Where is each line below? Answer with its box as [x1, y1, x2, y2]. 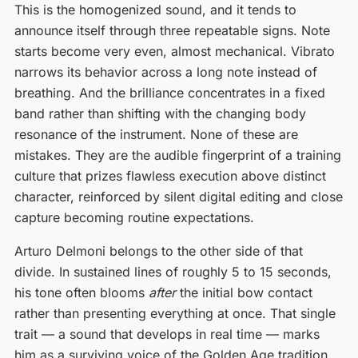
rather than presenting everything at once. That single [14, 304, 336, 321]
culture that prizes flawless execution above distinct [14, 167, 326, 184]
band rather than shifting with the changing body [14, 105, 306, 121]
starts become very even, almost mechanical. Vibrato [14, 42, 335, 59]
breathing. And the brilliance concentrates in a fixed [14, 84, 325, 101]
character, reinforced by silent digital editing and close [14, 188, 343, 205]
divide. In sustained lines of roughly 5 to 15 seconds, [14, 263, 332, 280]
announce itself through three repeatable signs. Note [14, 22, 330, 38]
